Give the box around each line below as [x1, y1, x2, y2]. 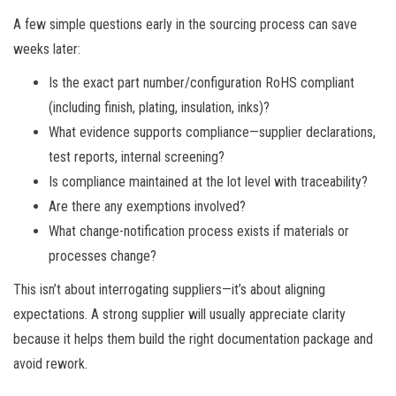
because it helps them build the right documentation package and [13, 330, 373, 347]
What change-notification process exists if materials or [49, 222, 349, 240]
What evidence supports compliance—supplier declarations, [49, 123, 376, 141]
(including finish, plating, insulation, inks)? [49, 98, 270, 116]
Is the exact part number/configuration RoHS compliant [49, 73, 354, 91]
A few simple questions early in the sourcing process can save [13, 15, 357, 33]
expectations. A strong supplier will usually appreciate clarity [13, 305, 346, 323]
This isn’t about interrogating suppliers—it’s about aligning [13, 280, 325, 298]
